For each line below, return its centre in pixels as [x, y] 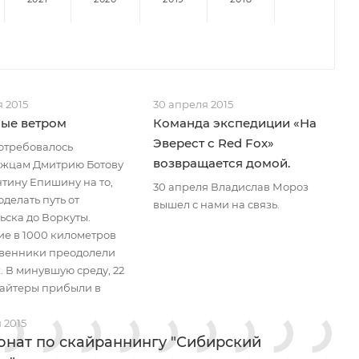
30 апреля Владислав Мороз [230, 187]
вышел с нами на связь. [216, 204]
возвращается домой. [221, 163]
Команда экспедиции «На [234, 123]
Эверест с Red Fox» [213, 143]
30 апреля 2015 [193, 104]
